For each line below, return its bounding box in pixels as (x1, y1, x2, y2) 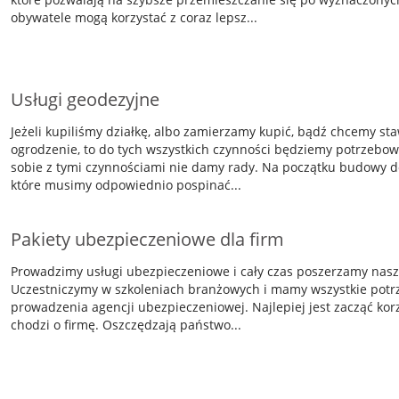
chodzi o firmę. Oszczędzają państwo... (10, 315, 241, 333)
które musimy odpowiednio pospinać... (10, 175, 241, 193)
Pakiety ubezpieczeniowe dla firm (10, 226, 284, 251)
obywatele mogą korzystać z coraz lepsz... (10, 9, 257, 26)
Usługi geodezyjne (10, 86, 159, 111)
